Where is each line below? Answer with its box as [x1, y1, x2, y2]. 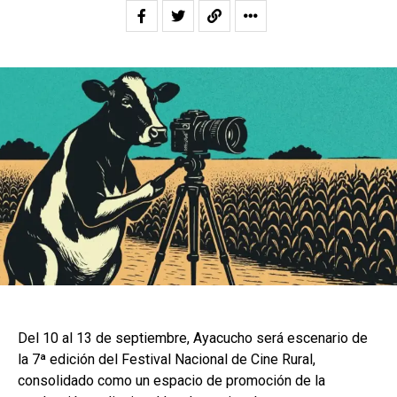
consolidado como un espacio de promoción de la [18, 371, 325, 389]
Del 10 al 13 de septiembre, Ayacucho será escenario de [18, 329, 368, 346]
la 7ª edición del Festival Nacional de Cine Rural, [18, 350, 315, 368]
